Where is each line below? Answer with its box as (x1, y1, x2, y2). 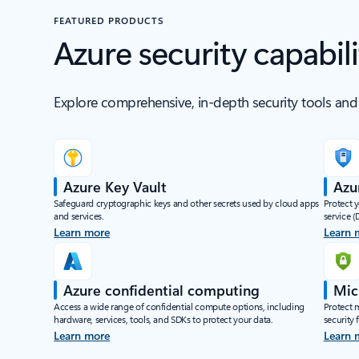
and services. (54, 209, 104, 222)
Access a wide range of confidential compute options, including (54, 300, 305, 313)
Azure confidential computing (63, 280, 260, 300)
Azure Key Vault (63, 177, 167, 196)
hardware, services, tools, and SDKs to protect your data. (54, 313, 273, 325)
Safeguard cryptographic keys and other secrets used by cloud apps (54, 196, 319, 209)
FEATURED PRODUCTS (54, 14, 164, 26)
